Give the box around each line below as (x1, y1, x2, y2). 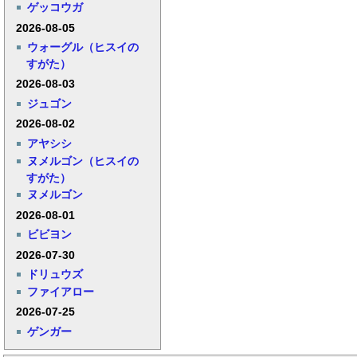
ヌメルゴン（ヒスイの (27, 154, 139, 167)
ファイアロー (27, 284, 95, 298)
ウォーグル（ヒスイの (27, 40, 139, 53)
